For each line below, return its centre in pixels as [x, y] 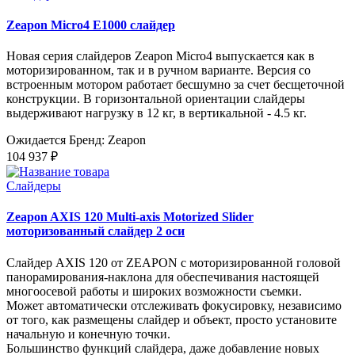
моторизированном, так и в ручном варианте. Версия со [158, 71]
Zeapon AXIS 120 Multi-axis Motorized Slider [130, 217]
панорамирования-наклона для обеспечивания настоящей [163, 277]
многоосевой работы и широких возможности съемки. [154, 291]
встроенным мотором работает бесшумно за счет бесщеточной [176, 85]
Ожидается [36, 140]
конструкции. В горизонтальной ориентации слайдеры [156, 99]
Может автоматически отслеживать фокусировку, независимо [174, 305]
